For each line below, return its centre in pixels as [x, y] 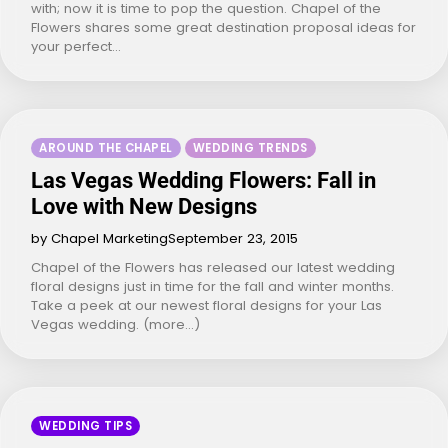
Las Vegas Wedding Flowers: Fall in [203, 180]
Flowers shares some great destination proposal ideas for [223, 27]
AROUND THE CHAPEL [106, 147]
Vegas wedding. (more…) [115, 324]
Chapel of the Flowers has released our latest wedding [213, 267]
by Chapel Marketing [99, 238]
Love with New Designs [144, 206]
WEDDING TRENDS [250, 147]
